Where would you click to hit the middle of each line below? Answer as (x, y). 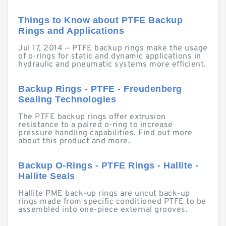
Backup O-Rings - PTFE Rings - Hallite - (108, 165)
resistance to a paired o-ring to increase (96, 125)
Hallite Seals (47, 176)
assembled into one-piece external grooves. (103, 210)
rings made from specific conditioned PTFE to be (112, 202)
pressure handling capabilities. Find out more (105, 133)
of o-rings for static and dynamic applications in (110, 56)
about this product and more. (74, 141)
